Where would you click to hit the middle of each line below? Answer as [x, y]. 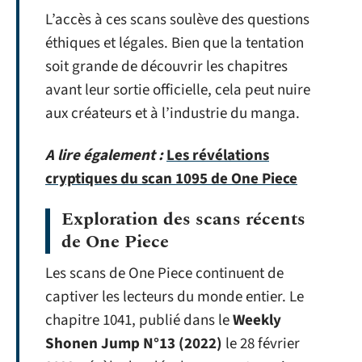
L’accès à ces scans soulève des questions [177, 20]
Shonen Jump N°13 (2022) [134, 344]
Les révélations [218, 155]
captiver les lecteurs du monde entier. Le [175, 297]
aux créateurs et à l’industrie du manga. [173, 114]
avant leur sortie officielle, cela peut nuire [178, 90]
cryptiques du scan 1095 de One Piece [171, 179]
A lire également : [104, 155]
